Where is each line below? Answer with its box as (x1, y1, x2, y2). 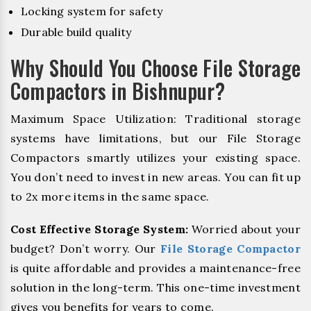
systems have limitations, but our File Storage (10, 131, 301, 146)
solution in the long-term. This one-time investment (10, 280, 301, 295)
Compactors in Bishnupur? (10, 75, 225, 107)
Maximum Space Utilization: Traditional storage (10, 112, 301, 126)
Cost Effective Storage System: (10, 222, 189, 237)
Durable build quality (21, 25, 132, 40)
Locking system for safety (21, 4, 162, 19)
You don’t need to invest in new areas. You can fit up (10, 170, 301, 185)
